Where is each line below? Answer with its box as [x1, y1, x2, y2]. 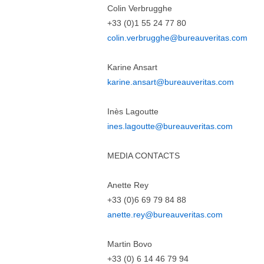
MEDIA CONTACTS [107, 151, 180, 160]
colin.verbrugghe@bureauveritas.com [107, 33, 247, 42]
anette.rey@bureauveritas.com [107, 210, 223, 219]
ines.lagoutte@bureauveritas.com [107, 121, 233, 131]
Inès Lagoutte [107, 107, 159, 116]
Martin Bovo [107, 239, 152, 249]
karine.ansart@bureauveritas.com [107, 77, 234, 87]
